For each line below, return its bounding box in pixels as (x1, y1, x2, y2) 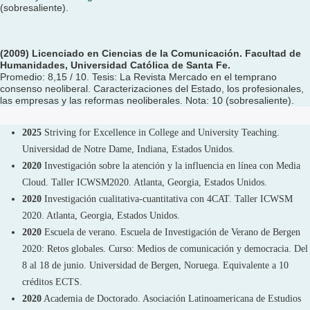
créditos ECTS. (22, 277, 82, 287)
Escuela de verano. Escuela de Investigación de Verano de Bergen (42, 227, 300, 237)
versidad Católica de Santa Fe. (86, 60, 230, 71)
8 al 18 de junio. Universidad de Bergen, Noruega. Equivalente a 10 (22, 260, 289, 271)
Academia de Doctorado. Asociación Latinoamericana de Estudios (42, 293, 301, 304)
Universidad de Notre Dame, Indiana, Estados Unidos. (22, 144, 235, 154)
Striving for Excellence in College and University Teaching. (44, 127, 280, 138)
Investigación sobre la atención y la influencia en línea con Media (44, 161, 300, 171)
